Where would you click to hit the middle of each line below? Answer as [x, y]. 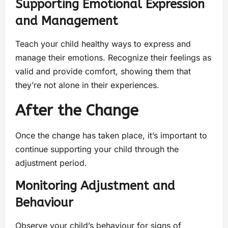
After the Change [77, 110]
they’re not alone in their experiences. [87, 85]
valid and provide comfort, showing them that [103, 71]
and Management [67, 21]
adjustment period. [51, 163]
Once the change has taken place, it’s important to [111, 135]
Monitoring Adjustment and [95, 186]
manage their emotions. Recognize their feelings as [113, 57]
